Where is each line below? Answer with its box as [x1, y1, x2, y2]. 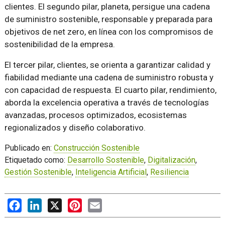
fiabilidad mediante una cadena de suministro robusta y [4, 72, 213, 82]
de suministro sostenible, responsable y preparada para [4, 14, 212, 24]
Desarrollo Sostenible [67, 155, 144, 165]
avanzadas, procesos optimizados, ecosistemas [4, 109, 187, 120]
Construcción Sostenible [53, 143, 140, 153]
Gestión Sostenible [4, 167, 72, 177]
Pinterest [81, 198, 115, 208]
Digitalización [147, 155, 195, 165]
